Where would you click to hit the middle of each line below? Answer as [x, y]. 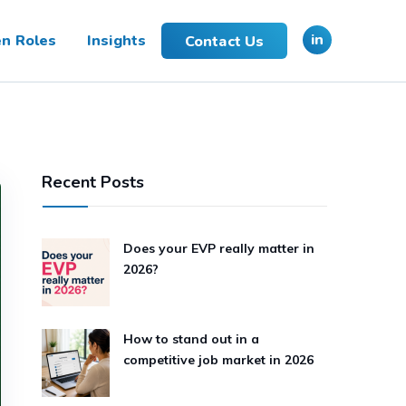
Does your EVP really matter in [219, 248]
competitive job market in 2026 [218, 360]
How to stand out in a [191, 339]
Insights [116, 41]
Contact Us [224, 42]
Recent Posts [93, 182]
